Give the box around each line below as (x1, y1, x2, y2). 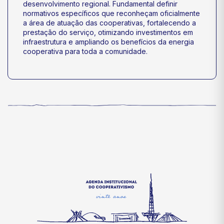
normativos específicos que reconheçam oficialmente (23, 9, 200, 17)
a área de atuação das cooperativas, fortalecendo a (23, 18, 196, 27)
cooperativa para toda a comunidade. (23, 47, 147, 55)
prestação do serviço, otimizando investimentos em (23, 28, 193, 36)
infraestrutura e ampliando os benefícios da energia (23, 37, 194, 46)
